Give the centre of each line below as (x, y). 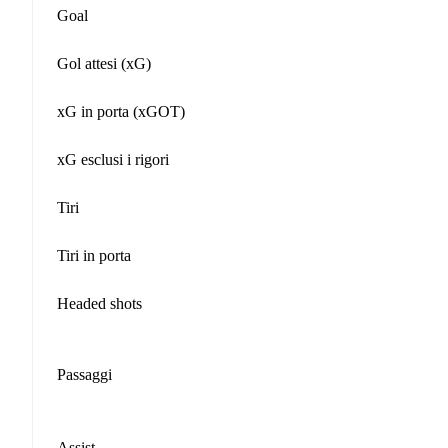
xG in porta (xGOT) (121, 111)
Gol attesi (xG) (104, 63)
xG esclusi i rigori (113, 159)
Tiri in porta (94, 255)
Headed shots (99, 303)
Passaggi (84, 374)
